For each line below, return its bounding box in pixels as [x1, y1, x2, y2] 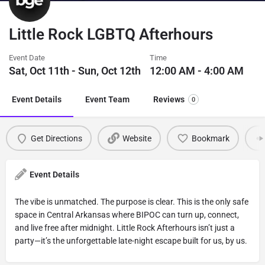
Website [122, 133, 151, 143]
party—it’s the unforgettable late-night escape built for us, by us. [15, 236, 247, 245]
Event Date [9, 53, 45, 62]
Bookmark [191, 133, 230, 143]
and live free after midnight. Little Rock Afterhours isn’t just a [15, 223, 235, 232]
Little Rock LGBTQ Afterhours [9, 25, 213, 43]
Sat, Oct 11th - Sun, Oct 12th [9, 64, 141, 77]
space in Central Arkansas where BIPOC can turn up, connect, [15, 210, 239, 219]
